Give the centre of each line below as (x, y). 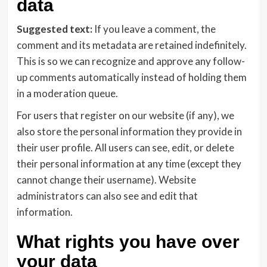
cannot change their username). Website (106, 180)
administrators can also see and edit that (107, 196)
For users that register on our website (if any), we (125, 115)
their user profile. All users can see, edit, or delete (125, 148)
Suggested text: (55, 29)
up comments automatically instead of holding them (131, 77)
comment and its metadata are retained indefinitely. (131, 45)
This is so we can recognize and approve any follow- (131, 61)
